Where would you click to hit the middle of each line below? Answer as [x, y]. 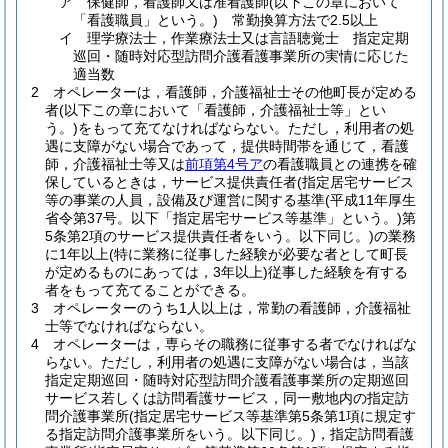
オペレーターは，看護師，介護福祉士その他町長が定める [235, 92]
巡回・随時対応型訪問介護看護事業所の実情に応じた [241, 56]
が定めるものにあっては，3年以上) [156, 272]
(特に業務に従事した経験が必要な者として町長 [258, 254]
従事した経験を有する [338, 272]
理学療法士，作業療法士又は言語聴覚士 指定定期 [248, 38]
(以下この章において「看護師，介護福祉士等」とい [222, 110]
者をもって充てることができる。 [150, 290]
